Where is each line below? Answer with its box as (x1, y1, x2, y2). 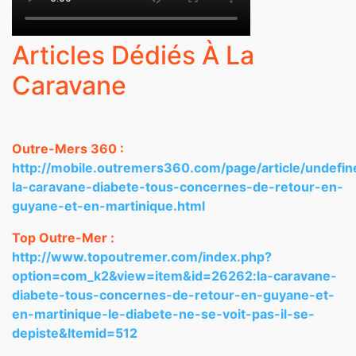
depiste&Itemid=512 (12, 325, 137, 341)
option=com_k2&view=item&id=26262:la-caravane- (12, 268, 337, 284)
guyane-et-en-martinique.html (12, 198, 205, 214)
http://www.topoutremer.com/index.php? (12, 249, 272, 265)
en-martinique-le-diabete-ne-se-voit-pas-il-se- (12, 306, 315, 322)
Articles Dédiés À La (12, 40, 254, 71)
